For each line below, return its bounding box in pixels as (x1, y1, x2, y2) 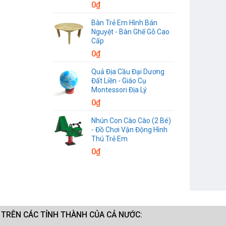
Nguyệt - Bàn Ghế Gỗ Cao (91, 27, 169, 36)
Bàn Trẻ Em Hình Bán (91, 18, 157, 27)
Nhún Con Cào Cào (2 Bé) (91, 116, 171, 125)
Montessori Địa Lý (91, 85, 147, 94)
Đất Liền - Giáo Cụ (91, 76, 146, 85)
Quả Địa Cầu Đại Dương (91, 67, 164, 76)
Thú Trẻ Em (91, 134, 128, 143)
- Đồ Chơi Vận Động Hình (91, 125, 167, 134)
